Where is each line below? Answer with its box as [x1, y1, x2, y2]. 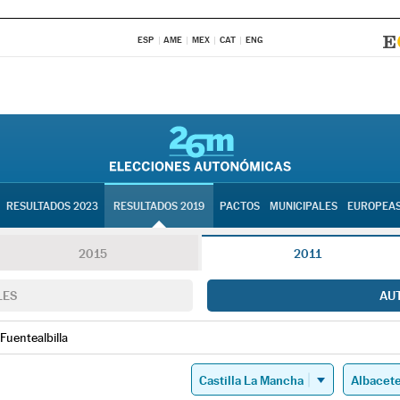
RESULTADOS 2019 [112, 200, 204, 212]
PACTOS [219, 200, 260, 212]
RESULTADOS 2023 [5, 200, 98, 212]
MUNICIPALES [269, 200, 337, 212]
